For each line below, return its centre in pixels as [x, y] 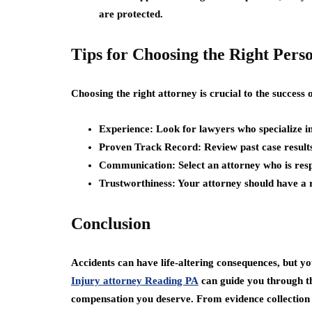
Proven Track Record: [150, 147]
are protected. [131, 14]
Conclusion [111, 224]
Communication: [137, 165]
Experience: [126, 129]
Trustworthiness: [137, 183]
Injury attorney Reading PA [135, 281]
